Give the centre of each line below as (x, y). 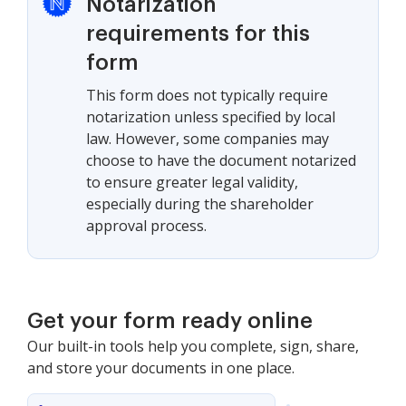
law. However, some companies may (208, 139)
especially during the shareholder (200, 204)
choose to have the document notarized (221, 160)
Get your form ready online (170, 321)
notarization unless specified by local (211, 117)
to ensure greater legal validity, (192, 182)
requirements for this (198, 34)
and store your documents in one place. (161, 368)
